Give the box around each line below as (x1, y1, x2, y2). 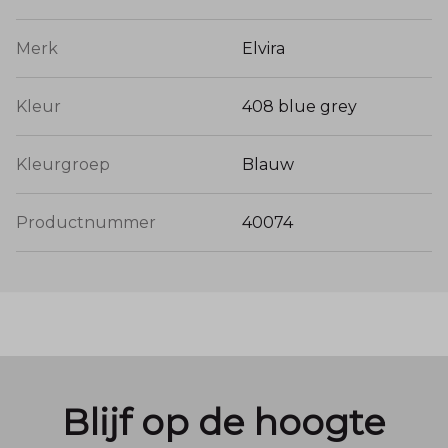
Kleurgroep (16, 155, 110, 175)
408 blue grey (242, 97, 357, 117)
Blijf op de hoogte (62, 400, 386, 445)
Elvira (242, 39, 285, 59)
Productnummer (16, 213, 156, 233)
